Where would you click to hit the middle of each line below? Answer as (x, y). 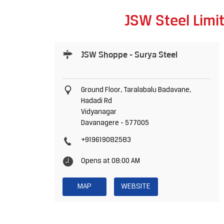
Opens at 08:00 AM (110, 161)
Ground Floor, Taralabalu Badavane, (136, 90)
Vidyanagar (98, 112)
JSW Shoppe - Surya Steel (129, 55)
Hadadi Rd (96, 101)
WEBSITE (136, 187)
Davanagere (100, 123)
